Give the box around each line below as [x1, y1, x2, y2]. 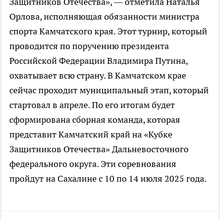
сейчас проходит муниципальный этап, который [9, 84, 209, 96]
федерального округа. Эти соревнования [9, 158, 176, 169]
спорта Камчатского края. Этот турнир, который [9, 25, 207, 37]
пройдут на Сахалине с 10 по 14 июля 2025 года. [9, 172, 207, 184]
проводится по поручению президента [9, 40, 169, 52]
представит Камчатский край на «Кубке [9, 128, 172, 140]
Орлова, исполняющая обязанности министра [9, 10, 199, 22]
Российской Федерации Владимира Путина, [9, 55, 188, 66]
